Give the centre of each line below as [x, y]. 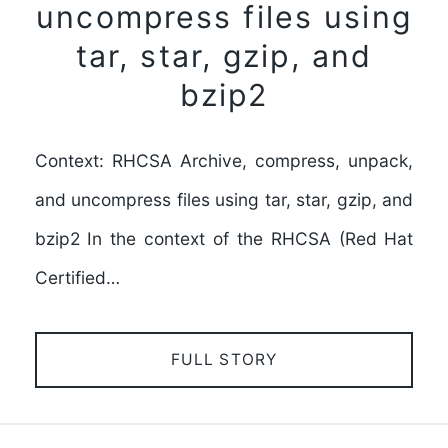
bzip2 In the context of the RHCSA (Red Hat [224, 239]
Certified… [77, 278]
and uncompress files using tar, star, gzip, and [224, 200]
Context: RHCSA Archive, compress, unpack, [224, 161]
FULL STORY [224, 359]
